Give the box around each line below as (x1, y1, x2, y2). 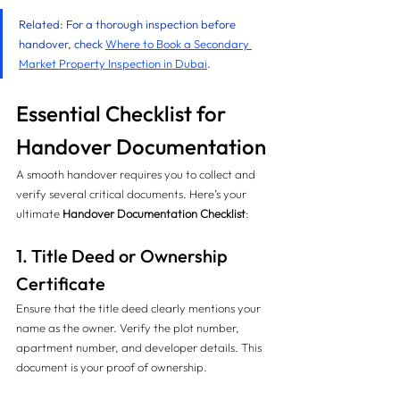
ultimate (16, 206, 62, 221)
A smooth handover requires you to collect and (16, 167, 258, 181)
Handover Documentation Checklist (62, 206, 246, 221)
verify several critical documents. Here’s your (16, 187, 249, 201)
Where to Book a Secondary (105, 37, 252, 51)
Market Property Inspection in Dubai (19, 56, 207, 71)
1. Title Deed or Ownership (16, 245, 231, 267)
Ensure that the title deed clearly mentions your (16, 301, 263, 315)
